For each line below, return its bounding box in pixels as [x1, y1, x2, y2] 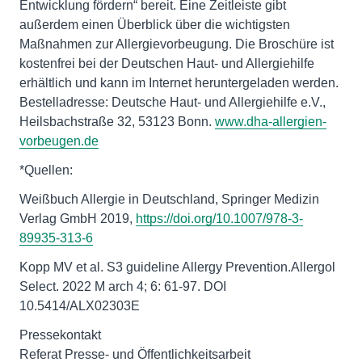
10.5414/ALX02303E [19, 299, 140, 314]
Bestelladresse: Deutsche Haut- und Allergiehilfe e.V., [19, 95, 326, 110]
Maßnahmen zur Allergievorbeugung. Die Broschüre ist [19, 37, 334, 52]
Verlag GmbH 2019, [19, 212, 136, 226]
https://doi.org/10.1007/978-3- [136, 212, 303, 226]
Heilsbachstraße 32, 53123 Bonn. [19, 115, 215, 129]
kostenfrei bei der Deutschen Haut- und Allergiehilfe [19, 57, 314, 71]
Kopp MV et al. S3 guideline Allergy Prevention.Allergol [19, 260, 335, 275]
